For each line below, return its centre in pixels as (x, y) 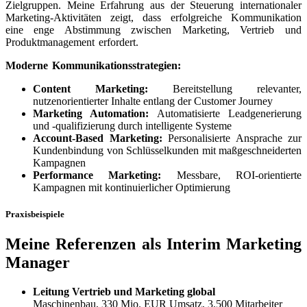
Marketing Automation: (91, 113)
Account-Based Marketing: (98, 138)
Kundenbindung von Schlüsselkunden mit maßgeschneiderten (167, 150)
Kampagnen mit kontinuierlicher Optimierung (132, 187)
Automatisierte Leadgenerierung (225, 113)
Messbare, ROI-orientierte (232, 175)
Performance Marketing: (97, 175)
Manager (38, 263)
